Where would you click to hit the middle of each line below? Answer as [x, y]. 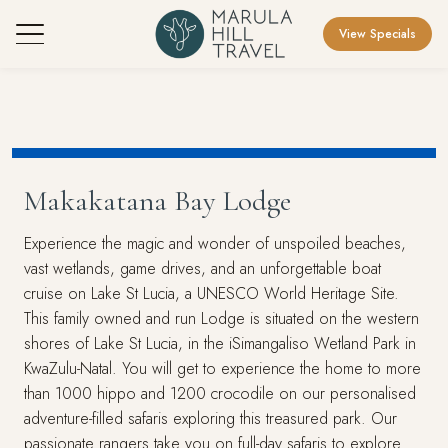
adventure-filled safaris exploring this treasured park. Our [210, 418]
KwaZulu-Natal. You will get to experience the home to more [222, 368]
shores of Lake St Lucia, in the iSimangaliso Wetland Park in [220, 343]
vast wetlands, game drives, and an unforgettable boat [202, 268]
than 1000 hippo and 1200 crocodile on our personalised [220, 393]
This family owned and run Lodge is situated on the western [221, 318]
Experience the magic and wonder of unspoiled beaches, [215, 243]
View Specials [377, 34]
